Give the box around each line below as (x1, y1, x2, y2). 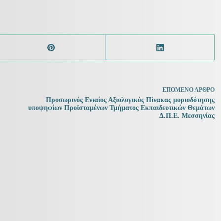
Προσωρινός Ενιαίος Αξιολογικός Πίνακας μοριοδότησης (46, 96, 215, 104)
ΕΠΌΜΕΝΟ (162, 86, 195, 93)
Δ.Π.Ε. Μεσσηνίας (159, 112, 215, 119)
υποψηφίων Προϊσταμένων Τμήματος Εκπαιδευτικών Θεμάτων (28, 104, 215, 111)
